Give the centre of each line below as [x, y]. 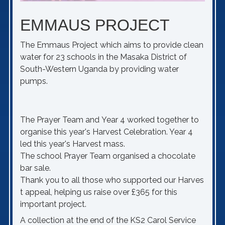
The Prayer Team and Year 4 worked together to [110, 120]
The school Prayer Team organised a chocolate [108, 156]
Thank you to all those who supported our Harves [112, 180]
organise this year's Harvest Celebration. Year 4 [106, 132]
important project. [53, 204]
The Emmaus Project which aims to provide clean [112, 45]
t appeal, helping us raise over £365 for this [99, 192]
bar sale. [35, 168]
